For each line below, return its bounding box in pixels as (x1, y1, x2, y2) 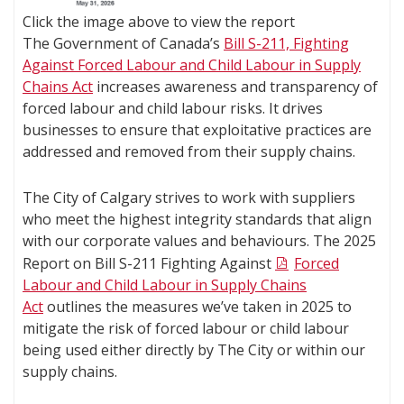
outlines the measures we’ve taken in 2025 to (43, 296, 352, 317)
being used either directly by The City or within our (23, 339, 365, 360)
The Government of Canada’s (23, 32, 224, 53)
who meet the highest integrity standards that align (23, 208, 372, 229)
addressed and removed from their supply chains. (23, 141, 355, 161)
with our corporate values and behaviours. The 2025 (23, 230, 376, 251)
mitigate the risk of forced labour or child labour (23, 317, 349, 338)
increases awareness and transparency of (93, 76, 378, 96)
